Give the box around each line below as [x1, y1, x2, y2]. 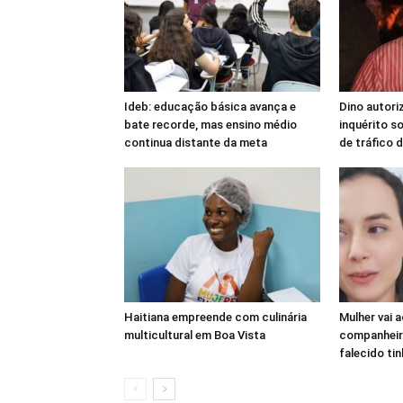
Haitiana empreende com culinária [124, 310, 307, 324]
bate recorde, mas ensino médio [124, 118, 297, 131]
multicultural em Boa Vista [124, 328, 265, 342]
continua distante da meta [124, 136, 267, 149]
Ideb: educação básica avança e [124, 100, 296, 113]
